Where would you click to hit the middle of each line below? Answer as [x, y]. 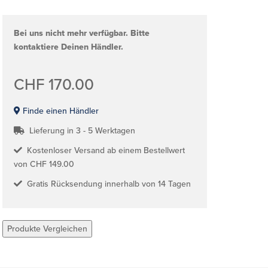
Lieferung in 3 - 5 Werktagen [80, 131]
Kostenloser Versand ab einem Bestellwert [103, 150]
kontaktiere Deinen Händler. [68, 47]
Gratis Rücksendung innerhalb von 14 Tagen [106, 184]
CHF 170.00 [54, 85]
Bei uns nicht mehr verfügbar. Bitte [82, 33]
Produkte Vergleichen [47, 229]
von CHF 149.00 [44, 164]
